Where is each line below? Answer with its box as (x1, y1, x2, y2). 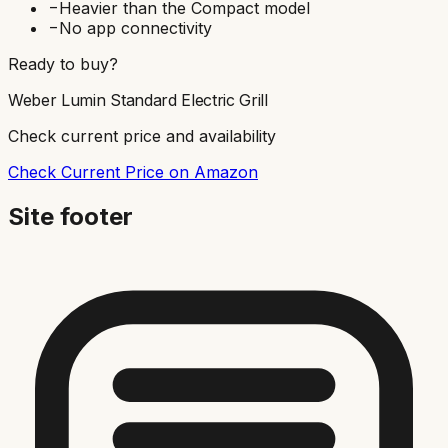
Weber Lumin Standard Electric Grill (8, 89, 268, 110)
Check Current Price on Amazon (8, 161, 258, 182)
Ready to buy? (8, 53, 118, 74)
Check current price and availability (8, 125, 276, 146)
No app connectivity (59, 17, 212, 38)
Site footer (8, 201, 133, 231)
